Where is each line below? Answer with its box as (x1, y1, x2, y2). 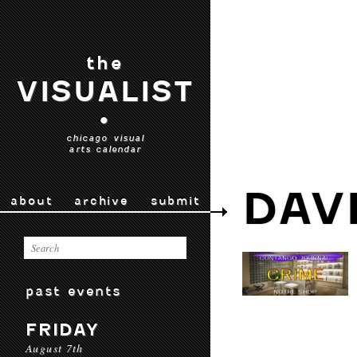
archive (74, 194, 128, 208)
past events (25, 283, 122, 299)
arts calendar (69, 143, 142, 155)
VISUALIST (15, 75, 195, 108)
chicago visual (65, 132, 145, 143)
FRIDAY (25, 320, 100, 339)
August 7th (25, 340, 84, 355)
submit (150, 194, 200, 208)
